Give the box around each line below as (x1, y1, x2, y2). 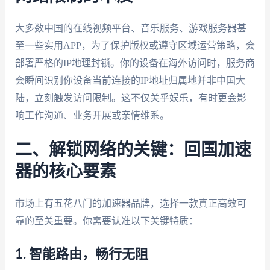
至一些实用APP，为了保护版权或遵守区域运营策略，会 (14, 40, 255, 51)
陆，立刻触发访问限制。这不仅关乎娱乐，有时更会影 (14, 92, 246, 103)
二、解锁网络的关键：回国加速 (14, 142, 251, 159)
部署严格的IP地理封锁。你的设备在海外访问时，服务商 (14, 57, 255, 68)
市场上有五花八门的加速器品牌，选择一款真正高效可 (14, 198, 246, 209)
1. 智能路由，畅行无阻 (14, 247, 148, 261)
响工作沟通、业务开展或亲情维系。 (14, 110, 169, 121)
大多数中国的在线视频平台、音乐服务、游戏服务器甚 (14, 22, 246, 33)
